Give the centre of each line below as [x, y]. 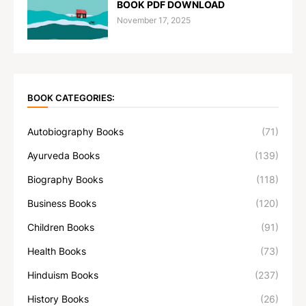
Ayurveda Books [64, 156]
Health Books [57, 251]
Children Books [61, 227]
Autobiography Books [75, 132]
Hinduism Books [63, 275]
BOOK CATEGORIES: [71, 97]
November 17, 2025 [154, 20]
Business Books [62, 204]
